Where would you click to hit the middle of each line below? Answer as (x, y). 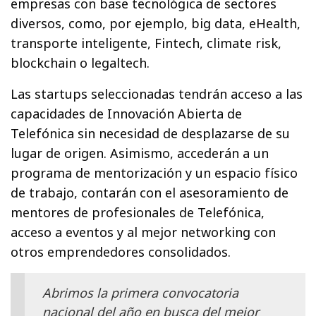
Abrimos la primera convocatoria (140, 292)
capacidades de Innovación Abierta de (127, 113)
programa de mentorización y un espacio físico (154, 172)
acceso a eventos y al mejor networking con (144, 232)
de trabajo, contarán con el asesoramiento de (150, 192)
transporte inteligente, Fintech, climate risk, (146, 43)
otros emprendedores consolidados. (121, 251)
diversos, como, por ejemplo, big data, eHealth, (156, 23)
